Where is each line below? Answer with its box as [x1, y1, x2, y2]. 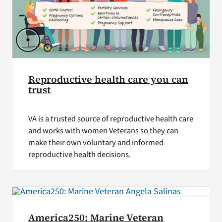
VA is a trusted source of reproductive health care [28, 113, 193, 125]
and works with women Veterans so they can [28, 125, 178, 137]
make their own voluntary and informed [28, 137, 164, 149]
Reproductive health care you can [28, 72, 188, 86]
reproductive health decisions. [28, 149, 131, 161]
